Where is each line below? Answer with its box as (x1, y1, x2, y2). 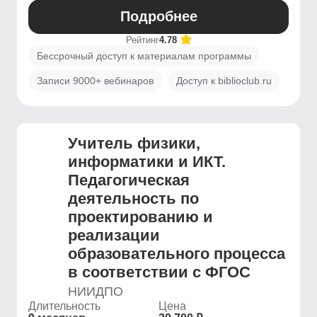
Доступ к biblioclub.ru (176, 75, 272, 86)
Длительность (28, 300, 100, 312)
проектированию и (68, 208, 213, 226)
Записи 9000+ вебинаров (37, 75, 154, 86)
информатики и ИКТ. (68, 153, 226, 171)
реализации (68, 226, 160, 244)
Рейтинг (125, 34, 159, 45)
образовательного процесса (68, 245, 285, 263)
